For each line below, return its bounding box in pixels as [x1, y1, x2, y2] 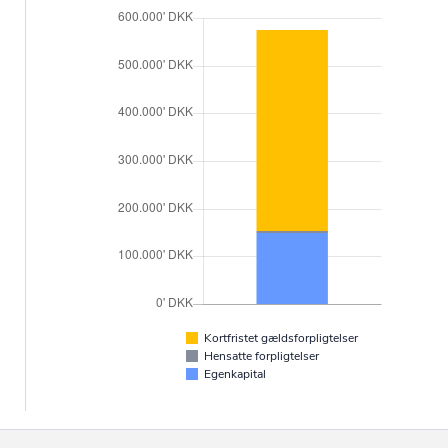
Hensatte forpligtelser [203, 348, 319, 365]
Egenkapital [203, 366, 266, 383]
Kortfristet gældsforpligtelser [203, 330, 358, 347]
